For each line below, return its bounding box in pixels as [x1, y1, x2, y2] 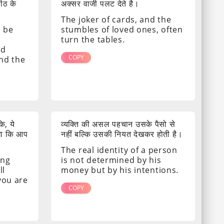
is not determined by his [61, 154, 161, 166]
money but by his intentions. [61, 164, 179, 176]
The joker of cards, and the [61, 14, 171, 25]
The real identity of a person [61, 144, 177, 156]
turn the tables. [61, 34, 125, 45]
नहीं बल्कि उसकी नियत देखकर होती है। [61, 128, 183, 140]
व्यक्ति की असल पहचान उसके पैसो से [61, 118, 175, 130]
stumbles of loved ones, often [61, 24, 183, 35]
